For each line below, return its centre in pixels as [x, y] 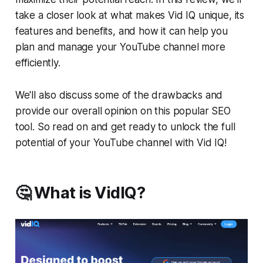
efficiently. [38, 63]
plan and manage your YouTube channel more [120, 47]
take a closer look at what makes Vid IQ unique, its [130, 16]
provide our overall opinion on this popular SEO [123, 111]
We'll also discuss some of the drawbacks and [119, 95]
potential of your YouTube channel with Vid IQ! [121, 143]
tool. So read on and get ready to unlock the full [125, 127]
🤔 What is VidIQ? [80, 193]
